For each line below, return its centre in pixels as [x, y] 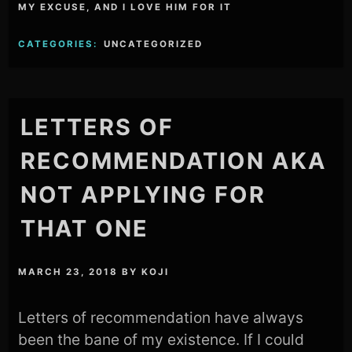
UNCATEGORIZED [154, 44]
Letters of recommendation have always [161, 318]
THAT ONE [85, 228]
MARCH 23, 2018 [68, 272]
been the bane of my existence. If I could [161, 340]
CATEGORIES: [60, 44]
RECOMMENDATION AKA [174, 160]
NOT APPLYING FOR [143, 194]
